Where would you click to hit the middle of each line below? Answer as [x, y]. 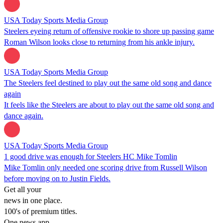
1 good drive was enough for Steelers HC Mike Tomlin [91, 156]
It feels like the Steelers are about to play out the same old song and [109, 105]
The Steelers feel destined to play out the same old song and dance [108, 83]
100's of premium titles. [41, 211]
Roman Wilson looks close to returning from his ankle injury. [99, 42]
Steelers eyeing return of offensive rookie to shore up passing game [109, 31]
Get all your [23, 189]
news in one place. [33, 200]
